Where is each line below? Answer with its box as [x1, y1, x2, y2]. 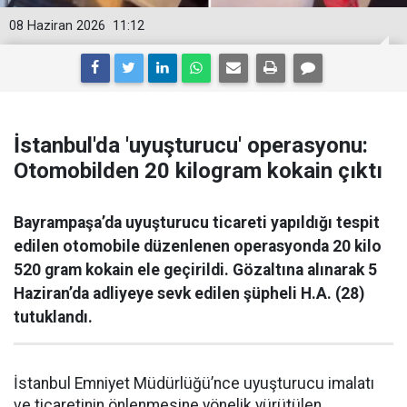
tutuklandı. [14, 308, 93, 326]
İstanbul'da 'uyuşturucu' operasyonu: [14, 133, 368, 158]
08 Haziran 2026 [9, 18, 105, 34]
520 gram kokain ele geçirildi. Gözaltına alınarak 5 [14, 261, 377, 279]
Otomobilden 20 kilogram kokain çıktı [14, 158, 382, 184]
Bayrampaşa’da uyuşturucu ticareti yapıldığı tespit [14, 213, 380, 232]
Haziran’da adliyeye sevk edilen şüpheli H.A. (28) [14, 284, 364, 303]
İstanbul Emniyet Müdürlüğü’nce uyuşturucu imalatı [14, 374, 374, 392]
